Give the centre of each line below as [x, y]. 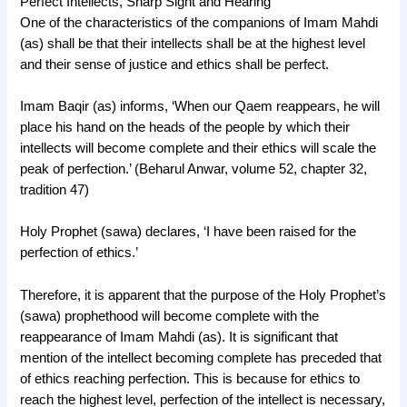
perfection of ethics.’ [79, 253]
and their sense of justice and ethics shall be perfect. [175, 64]
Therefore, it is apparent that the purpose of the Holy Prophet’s [203, 295]
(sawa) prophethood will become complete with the [170, 316]
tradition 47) [55, 190]
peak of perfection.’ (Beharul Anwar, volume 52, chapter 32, [194, 169]
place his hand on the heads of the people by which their [185, 128]
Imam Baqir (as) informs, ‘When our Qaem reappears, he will [200, 107]
